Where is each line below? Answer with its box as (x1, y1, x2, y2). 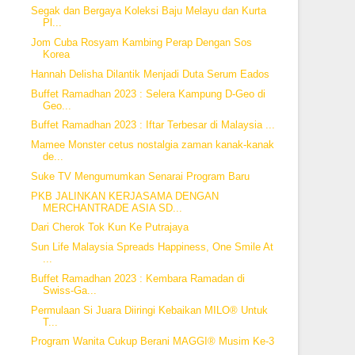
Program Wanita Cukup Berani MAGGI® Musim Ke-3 (30, 335, 274, 348)
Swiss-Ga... (42, 284, 97, 296)
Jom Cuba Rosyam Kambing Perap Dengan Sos (30, 36, 252, 48)
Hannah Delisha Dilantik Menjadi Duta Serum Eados (30, 67, 269, 80)
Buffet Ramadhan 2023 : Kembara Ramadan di (30, 272, 245, 284)
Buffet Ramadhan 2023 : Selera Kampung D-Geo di (30, 87, 265, 100)
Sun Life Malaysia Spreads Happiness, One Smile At (30, 241, 273, 253)
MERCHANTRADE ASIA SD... (42, 201, 182, 214)
